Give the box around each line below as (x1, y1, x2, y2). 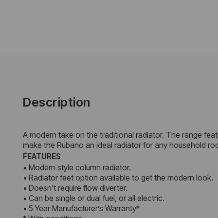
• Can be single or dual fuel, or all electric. (23, 193, 164, 203)
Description (23, 95, 91, 110)
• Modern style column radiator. (23, 163, 131, 173)
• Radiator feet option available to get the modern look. (23, 173, 213, 183)
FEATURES (23, 151, 61, 162)
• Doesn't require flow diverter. (23, 183, 127, 193)
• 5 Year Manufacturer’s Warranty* (23, 203, 140, 214)
